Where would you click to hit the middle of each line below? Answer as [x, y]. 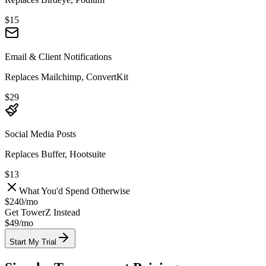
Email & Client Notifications [58, 57]
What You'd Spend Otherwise [75, 191]
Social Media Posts [40, 134]
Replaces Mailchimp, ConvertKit [66, 77]
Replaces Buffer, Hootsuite [55, 154]
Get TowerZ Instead [42, 213]
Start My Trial [33, 242]
